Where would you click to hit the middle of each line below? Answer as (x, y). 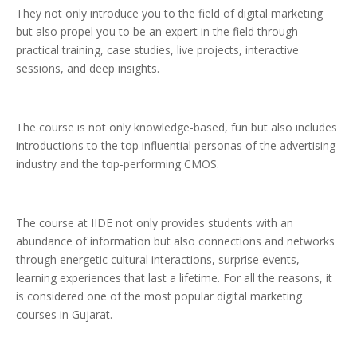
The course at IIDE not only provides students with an (155, 223)
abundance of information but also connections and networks (175, 241)
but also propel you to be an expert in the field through (157, 32)
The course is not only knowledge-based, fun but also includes (177, 127)
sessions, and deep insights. (88, 69)
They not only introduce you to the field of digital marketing (169, 14)
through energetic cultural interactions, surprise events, (158, 260)
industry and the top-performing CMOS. (118, 164)
